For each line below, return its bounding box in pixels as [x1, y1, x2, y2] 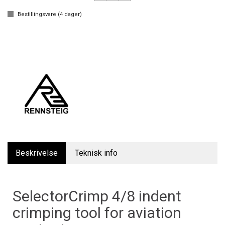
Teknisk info [75, 148, 118, 158]
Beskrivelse [16, 148, 58, 158]
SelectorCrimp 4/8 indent [13, 187, 181, 205]
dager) [63, 11, 82, 18]
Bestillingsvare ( [18, 11, 60, 18]
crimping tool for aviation [13, 204, 181, 222]
